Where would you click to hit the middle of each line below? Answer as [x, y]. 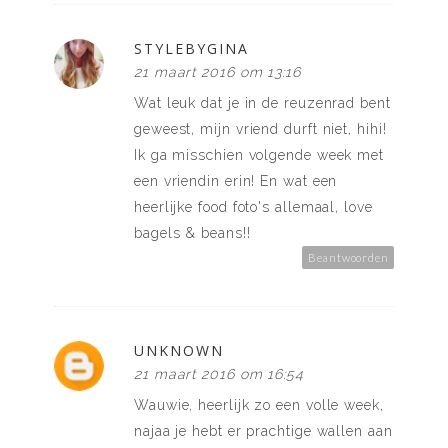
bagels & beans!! [192, 233]
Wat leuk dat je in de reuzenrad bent [262, 103]
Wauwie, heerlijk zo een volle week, [259, 405]
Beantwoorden [348, 258]
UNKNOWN [179, 351]
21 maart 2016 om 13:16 [218, 72]
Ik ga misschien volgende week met [259, 155]
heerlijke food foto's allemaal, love [253, 207]
